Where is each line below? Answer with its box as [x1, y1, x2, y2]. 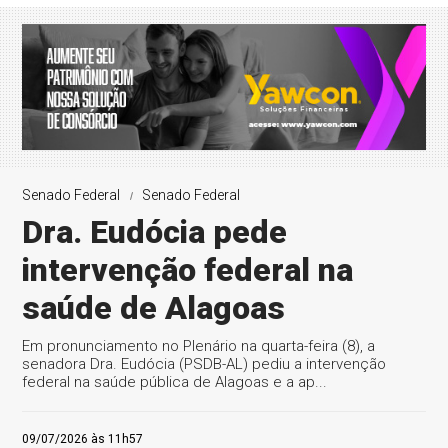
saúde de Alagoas [22, 289, 286, 327]
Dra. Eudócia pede [22, 213, 288, 251]
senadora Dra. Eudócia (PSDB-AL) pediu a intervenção [22, 355, 387, 373]
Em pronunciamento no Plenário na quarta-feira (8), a [22, 337, 376, 355]
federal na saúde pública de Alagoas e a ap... [22, 373, 328, 391]
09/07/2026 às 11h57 [22, 432, 144, 446]
